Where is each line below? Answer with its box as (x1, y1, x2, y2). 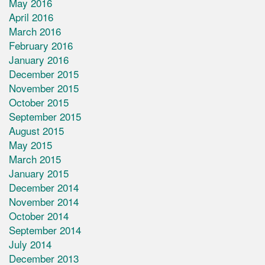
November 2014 (9, 194, 79, 209)
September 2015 (9, 109, 81, 124)
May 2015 (9, 137, 52, 153)
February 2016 (9, 38, 73, 53)
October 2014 (9, 208, 69, 224)
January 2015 (9, 166, 69, 181)
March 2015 (9, 151, 61, 167)
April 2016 (9, 9, 53, 25)
